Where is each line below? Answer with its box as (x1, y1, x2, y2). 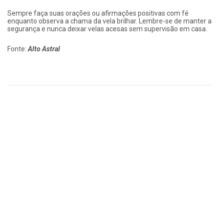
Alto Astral (28, 45, 60, 53)
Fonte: (7, 45, 28, 53)
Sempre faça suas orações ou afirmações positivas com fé (7, 9, 189, 18)
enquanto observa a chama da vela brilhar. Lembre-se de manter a (7, 17, 212, 25)
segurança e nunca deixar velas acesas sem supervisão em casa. (7, 25, 207, 33)
